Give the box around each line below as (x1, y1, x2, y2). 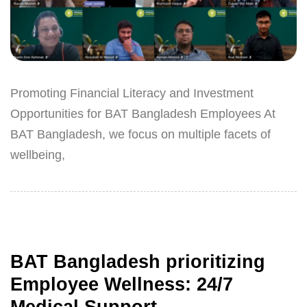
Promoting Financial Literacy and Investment (10, 86, 254, 100)
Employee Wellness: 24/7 (10, 274, 233, 295)
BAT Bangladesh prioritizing (10, 251, 265, 273)
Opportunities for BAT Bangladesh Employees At (10, 106, 275, 121)
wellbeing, (10, 147, 65, 162)
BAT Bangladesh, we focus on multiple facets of (10, 127, 271, 141)
